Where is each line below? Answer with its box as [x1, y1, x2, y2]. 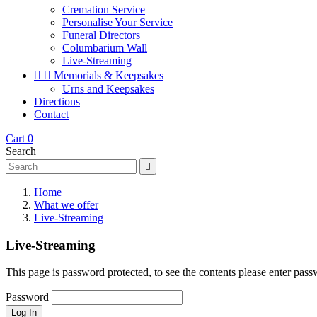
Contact [34, 108, 69, 120]
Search [6, 145, 36, 157]
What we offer [34, 199, 98, 211]
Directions [34, 96, 80, 108]
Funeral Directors [62, 29, 140, 41]
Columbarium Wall [62, 42, 147, 54]
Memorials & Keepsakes [54, 69, 163, 81]
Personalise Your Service [62, 16, 173, 28]
